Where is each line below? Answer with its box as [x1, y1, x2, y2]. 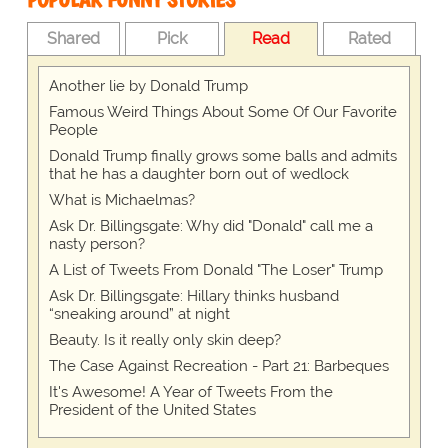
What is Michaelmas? [48, 191, 195, 210]
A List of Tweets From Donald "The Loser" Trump [48, 261, 383, 280]
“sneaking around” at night [48, 305, 230, 324]
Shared [47, 29, 101, 49]
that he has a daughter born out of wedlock [48, 165, 349, 184]
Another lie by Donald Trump [48, 77, 248, 96]
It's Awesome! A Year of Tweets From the [48, 383, 333, 402]
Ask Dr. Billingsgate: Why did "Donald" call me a [48, 217, 373, 236]
